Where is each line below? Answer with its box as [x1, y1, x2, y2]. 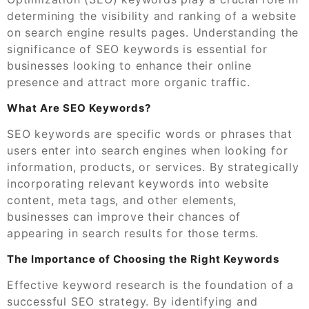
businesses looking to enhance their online [7, 58, 252, 72]
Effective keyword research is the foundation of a [7, 277, 295, 292]
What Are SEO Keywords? [7, 101, 151, 114]
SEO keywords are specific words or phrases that [7, 126, 292, 141]
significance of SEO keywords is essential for [7, 41, 268, 56]
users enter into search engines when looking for [7, 143, 288, 157]
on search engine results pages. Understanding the [7, 25, 299, 39]
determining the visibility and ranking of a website [7, 8, 297, 23]
